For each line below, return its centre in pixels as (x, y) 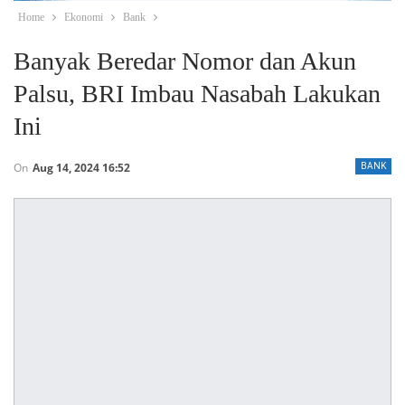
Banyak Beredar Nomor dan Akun (185, 61)
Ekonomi (84, 17)
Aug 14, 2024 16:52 (81, 168)
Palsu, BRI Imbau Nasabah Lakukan (197, 94)
